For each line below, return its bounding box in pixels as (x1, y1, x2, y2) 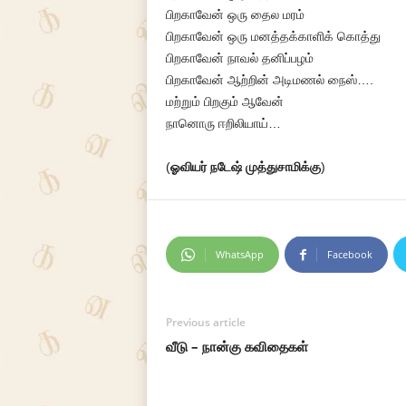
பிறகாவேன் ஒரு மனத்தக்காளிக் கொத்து (165, 29, 381, 43)
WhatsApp (215, 247, 264, 261)
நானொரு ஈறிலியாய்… (165, 116, 281, 130)
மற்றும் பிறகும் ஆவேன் (165, 94, 284, 109)
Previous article (165, 314, 246, 330)
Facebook (326, 247, 372, 261)
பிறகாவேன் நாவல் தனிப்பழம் (165, 51, 314, 65)
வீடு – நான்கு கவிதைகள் (165, 337, 308, 355)
